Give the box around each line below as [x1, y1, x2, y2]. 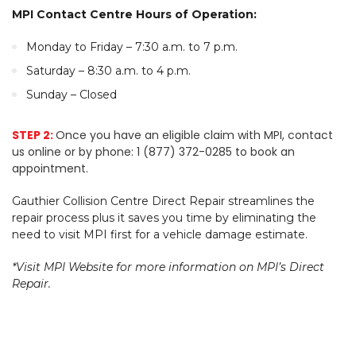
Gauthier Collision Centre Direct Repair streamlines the [12, 194, 315, 208]
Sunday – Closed [26, 87, 117, 102]
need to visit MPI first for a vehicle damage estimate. [12, 227, 308, 242]
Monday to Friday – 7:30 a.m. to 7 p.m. [26, 40, 238, 54]
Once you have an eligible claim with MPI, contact [56, 127, 333, 143]
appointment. [12, 161, 88, 176]
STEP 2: [12, 127, 53, 143]
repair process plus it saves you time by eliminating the [12, 211, 316, 225]
